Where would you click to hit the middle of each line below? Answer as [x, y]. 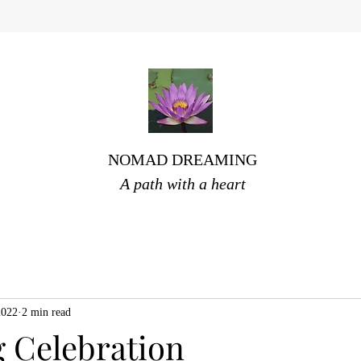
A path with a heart [183, 184]
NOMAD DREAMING [183, 160]
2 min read [46, 312]
